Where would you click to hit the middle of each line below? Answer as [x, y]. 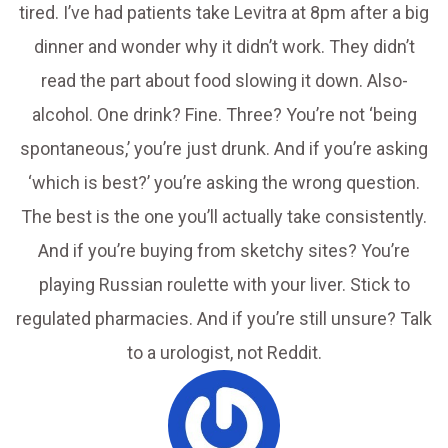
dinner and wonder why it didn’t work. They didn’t [224, 47]
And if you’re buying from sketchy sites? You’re [224, 251]
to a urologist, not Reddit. [224, 353]
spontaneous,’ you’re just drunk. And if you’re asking [224, 149]
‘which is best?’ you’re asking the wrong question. [224, 183]
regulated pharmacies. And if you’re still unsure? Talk [224, 319]
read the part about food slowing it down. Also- [224, 81]
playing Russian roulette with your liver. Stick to [224, 285]
